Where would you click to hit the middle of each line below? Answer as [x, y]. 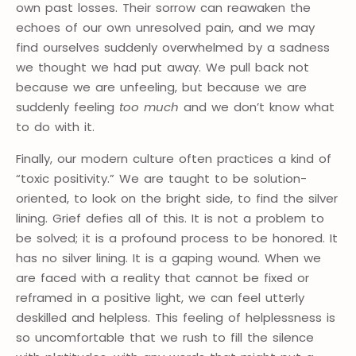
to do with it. [55, 127]
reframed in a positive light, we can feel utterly [160, 298]
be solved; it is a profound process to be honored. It [177, 238]
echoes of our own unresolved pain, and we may [165, 28]
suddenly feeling [68, 107]
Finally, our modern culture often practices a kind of [174, 159]
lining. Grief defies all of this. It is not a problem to [170, 219]
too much [149, 107]
